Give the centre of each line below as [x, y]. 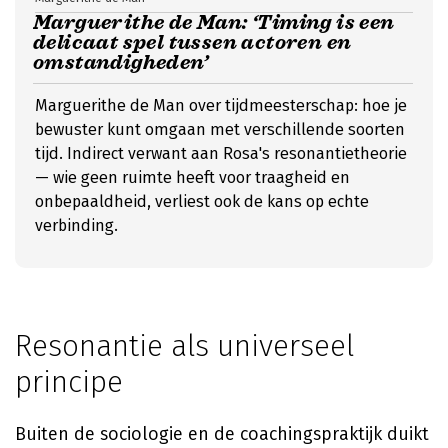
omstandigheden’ [120, 62]
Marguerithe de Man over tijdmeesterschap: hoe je [221, 105]
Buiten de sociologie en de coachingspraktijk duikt [222, 434]
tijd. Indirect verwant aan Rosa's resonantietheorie [221, 153]
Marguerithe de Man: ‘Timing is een [214, 22]
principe [69, 382]
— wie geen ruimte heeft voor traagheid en [192, 177]
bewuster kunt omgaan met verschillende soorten [220, 129]
